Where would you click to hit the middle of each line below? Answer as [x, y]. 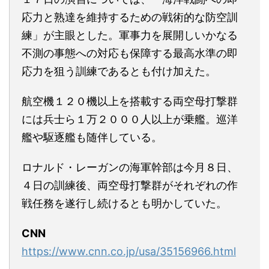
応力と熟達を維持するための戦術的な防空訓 [130, 17]
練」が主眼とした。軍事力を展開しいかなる [130, 35]
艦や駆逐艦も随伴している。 [92, 137]
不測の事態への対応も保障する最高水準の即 [130, 53]
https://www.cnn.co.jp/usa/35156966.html [129, 251]
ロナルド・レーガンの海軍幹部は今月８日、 [130, 167]
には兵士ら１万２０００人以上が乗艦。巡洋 [130, 119]
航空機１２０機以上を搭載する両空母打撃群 [130, 101]
